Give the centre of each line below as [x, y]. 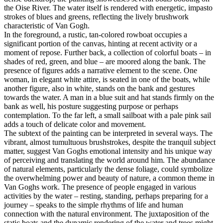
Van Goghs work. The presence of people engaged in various [100, 187]
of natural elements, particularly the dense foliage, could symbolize [108, 169]
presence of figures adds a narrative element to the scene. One [101, 70]
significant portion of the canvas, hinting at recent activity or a [101, 43]
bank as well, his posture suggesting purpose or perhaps [91, 106]
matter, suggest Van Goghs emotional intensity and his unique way [108, 151]
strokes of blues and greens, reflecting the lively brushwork [96, 16]
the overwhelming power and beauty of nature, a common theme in [109, 178]
